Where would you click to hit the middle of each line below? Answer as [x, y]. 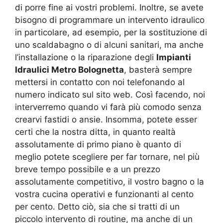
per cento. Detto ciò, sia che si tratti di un [97, 206]
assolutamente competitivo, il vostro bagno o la [110, 181]
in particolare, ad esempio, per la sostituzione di [111, 32]
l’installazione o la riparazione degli [86, 57]
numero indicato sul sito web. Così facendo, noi [110, 94]
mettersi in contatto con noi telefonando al [100, 82]
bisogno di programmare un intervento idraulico [110, 20]
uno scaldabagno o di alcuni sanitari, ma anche [109, 45]
